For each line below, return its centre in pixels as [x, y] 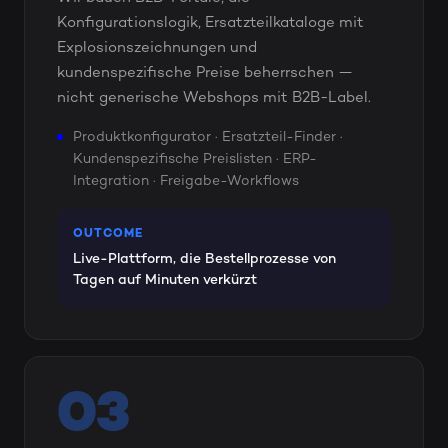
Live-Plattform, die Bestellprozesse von [204, 260]
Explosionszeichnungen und [157, 47]
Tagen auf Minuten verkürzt [165, 281]
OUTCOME [108, 234]
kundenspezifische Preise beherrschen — [205, 72]
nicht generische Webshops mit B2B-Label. [214, 97]
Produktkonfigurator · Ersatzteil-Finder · [208, 137]
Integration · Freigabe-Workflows [186, 181]
